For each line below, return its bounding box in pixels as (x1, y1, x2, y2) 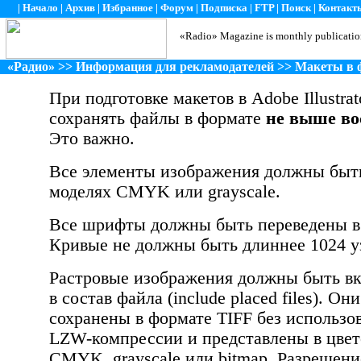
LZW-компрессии (49, 329, 183, 348)
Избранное (102, 2, 153, 14)
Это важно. (49, 129, 135, 148)
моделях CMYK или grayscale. (49, 182, 280, 201)
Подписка (201, 2, 247, 14)
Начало (23, 2, 58, 14)
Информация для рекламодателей (76, 60, 274, 73)
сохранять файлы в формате (49, 109, 266, 128)
